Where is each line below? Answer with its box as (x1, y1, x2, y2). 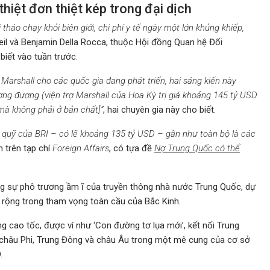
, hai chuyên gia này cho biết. (103, 104, 218, 115)
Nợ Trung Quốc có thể (154, 142, 240, 154)
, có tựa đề (109, 142, 154, 154)
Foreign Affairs (52, 142, 109, 154)
